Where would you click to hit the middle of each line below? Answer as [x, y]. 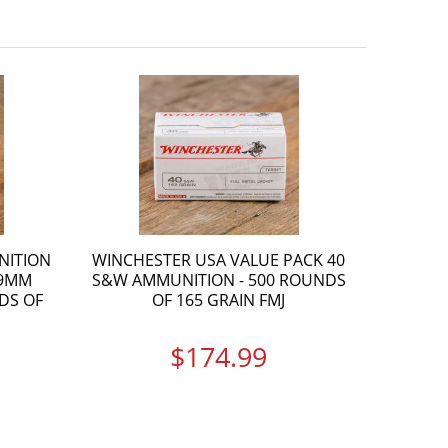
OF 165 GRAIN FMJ [218, 299]
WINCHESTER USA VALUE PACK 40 [218, 259]
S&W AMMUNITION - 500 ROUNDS [218, 279]
